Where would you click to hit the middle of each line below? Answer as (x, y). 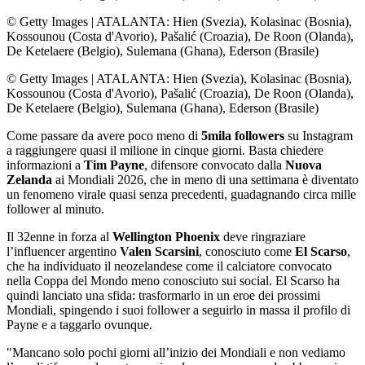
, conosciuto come (247, 252)
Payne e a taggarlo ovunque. (79, 325)
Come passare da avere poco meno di (104, 136)
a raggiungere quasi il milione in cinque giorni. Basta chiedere (165, 151)
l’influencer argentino (63, 252)
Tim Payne (114, 165)
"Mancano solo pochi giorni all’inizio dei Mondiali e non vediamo (176, 353)
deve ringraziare (264, 237)
